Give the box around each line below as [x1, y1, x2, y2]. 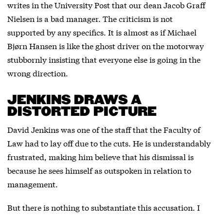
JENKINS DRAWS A [7, 93, 141, 108]
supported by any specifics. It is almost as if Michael [7, 26, 197, 37]
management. [7, 178, 58, 189]
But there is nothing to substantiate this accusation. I [7, 201, 200, 213]
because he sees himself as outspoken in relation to [7, 164, 191, 176]
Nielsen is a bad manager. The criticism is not [7, 13, 173, 24]
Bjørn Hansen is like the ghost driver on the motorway [7, 40, 204, 51]
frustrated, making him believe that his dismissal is [7, 151, 194, 162]
